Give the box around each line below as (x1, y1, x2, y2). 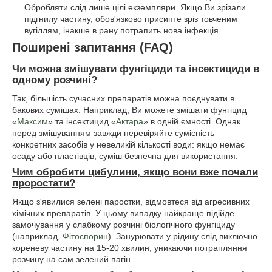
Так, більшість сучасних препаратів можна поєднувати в (12, 93, 234, 103)
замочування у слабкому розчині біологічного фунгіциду (12, 219, 235, 229)
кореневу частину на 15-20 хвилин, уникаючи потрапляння (12, 242, 247, 253)
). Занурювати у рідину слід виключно (108, 231, 257, 241)
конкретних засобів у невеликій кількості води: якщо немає (12, 139, 245, 149)
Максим (17, 116, 48, 126)
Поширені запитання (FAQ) (12, 41, 173, 55)
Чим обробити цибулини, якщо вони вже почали (12, 166, 258, 178)
